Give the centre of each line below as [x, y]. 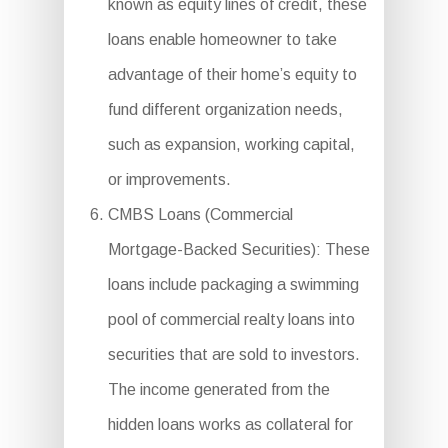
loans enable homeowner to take [222, 40]
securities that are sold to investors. [233, 355]
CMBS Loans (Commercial [200, 215]
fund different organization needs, [225, 110]
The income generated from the [218, 390]
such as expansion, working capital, [231, 145]
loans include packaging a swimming [233, 285]
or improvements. [169, 180]
